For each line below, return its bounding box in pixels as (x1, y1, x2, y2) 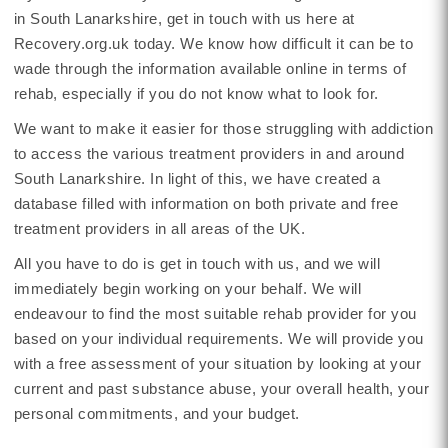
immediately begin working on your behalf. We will (13, 280, 362, 297)
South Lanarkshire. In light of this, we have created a (13, 170, 381, 187)
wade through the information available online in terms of (13, 60, 407, 77)
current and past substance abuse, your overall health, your (13, 380, 430, 397)
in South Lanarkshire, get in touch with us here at (13, 10, 355, 27)
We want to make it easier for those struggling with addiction (13, 120, 434, 137)
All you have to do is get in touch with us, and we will (13, 255, 381, 272)
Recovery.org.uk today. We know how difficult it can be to (13, 35, 414, 52)
